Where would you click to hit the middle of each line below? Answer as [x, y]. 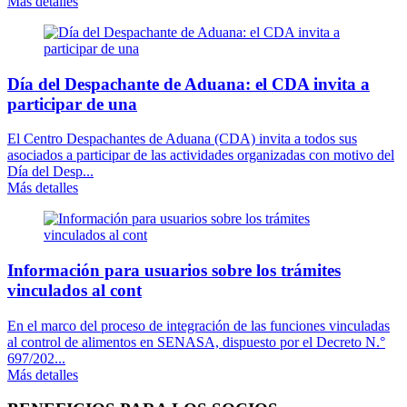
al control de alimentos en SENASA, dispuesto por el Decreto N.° [196, 342]
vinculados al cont [74, 290]
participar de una [72, 104]
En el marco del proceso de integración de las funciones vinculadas [199, 325]
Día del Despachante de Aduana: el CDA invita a [189, 84]
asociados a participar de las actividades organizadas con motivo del [201, 155]
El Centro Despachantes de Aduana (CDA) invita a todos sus [182, 139]
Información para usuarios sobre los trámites [174, 270]
